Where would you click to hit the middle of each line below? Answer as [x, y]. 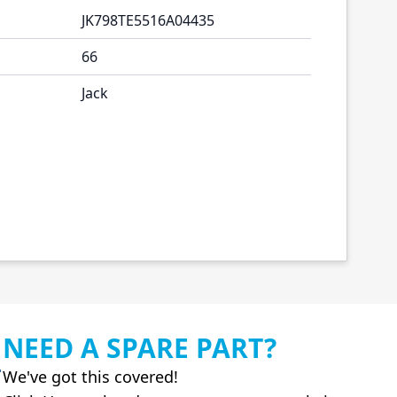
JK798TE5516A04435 [148, 20]
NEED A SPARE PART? [140, 348]
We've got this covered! [90, 377]
